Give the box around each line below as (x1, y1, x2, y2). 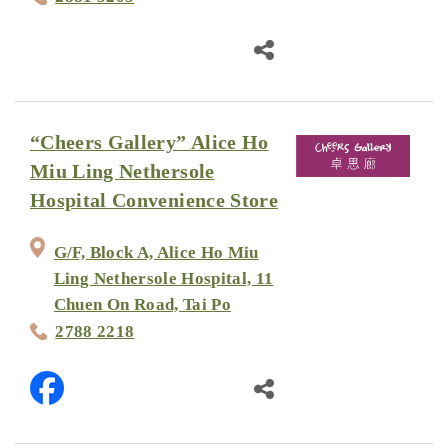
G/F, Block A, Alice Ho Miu (53, 242, 259, 262)
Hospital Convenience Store (30, 189, 278, 211)
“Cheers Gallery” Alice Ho (30, 131, 269, 153)
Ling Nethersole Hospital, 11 (53, 268, 274, 288)
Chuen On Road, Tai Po (53, 294, 232, 314)
